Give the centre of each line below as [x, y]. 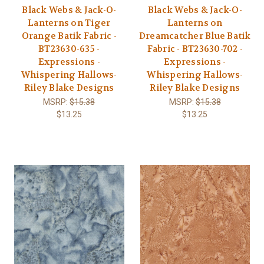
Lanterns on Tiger [69, 23]
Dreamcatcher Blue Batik [195, 36]
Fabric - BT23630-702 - [195, 49]
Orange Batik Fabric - [69, 36]
